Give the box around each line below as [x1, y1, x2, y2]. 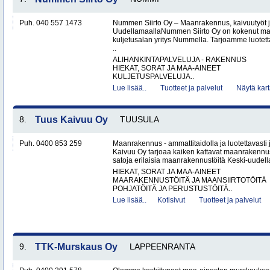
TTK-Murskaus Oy [35, 242, 118, 252]
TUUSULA [120, 115, 159, 124]
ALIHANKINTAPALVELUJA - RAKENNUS [113, 55, 246, 64]
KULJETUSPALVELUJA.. [113, 72, 194, 81]
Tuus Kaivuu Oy [35, 115, 108, 125]
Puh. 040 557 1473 [19, 19, 82, 27]
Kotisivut [157, 196, 185, 204]
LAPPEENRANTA [130, 242, 195, 251]
